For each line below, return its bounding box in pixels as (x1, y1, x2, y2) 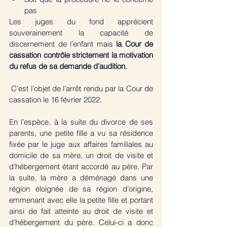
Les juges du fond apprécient (9, 16, 153, 26)
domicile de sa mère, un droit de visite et (9, 150, 153, 160)
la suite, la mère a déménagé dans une (9, 172, 153, 182)
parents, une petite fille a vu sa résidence (9, 128, 153, 138)
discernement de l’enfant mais (9, 39, 116, 49)
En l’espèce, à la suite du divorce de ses (9, 117, 153, 127)
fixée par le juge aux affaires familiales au (9, 139, 153, 149)
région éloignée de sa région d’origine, (9, 183, 153, 194)
